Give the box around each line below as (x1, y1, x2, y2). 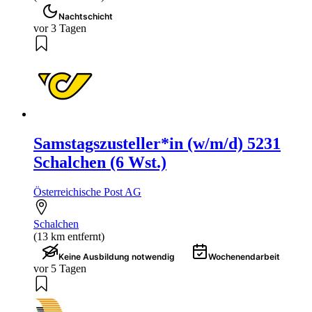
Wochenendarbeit (208, 251, 280, 263)
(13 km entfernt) (33, 231, 104, 243)
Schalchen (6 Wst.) (33, 153, 166, 172)
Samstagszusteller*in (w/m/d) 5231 (33, 134, 281, 153)
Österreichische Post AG (33, 186, 141, 198)
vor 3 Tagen (33, 22, 86, 35)
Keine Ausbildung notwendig (58, 251, 175, 263)
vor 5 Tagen (33, 263, 86, 275)
